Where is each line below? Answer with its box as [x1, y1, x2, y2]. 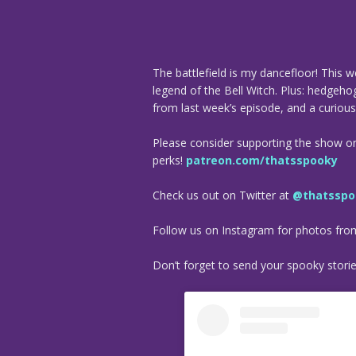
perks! [153, 152, 186, 168]
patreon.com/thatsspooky [186, 152, 338, 168]
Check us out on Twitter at [153, 187, 292, 203]
